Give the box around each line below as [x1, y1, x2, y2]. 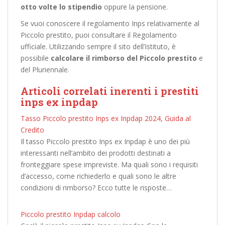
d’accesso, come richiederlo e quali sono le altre [21, 171, 176, 181]
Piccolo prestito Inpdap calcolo [21, 209, 121, 219]
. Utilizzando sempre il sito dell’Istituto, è [46, 42, 176, 51]
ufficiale [21, 42, 46, 51]
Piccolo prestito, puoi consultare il [21, 30, 133, 40]
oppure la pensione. [102, 2, 168, 12]
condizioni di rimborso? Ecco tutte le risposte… [21, 183, 172, 192]
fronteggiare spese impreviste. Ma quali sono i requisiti [21, 160, 198, 169]
